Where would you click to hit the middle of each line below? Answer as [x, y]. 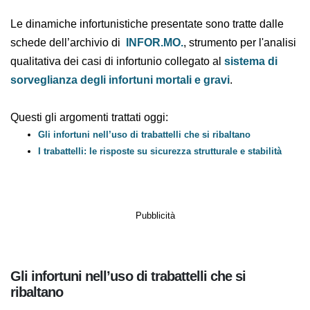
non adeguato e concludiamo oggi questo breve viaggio [155, 24]
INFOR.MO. [189, 117]
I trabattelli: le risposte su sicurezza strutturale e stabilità [168, 245]
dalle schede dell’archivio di [83, 117]
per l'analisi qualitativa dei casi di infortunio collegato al [155, 136]
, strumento [251, 117]
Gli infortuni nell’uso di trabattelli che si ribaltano [150, 228]
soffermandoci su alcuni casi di [92, 42]
